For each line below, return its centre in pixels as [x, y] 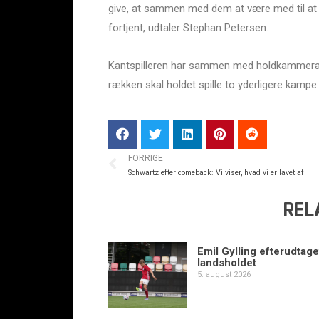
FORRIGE [146, 158]
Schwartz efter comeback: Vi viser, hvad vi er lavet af [216, 173]
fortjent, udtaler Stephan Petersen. [188, 27]
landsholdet [227, 262]
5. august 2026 [224, 274]
